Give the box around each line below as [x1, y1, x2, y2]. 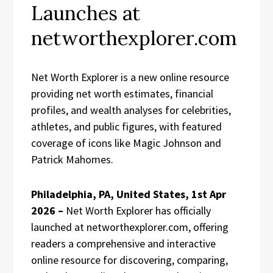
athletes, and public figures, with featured [31, 119, 222, 133]
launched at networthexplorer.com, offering [31, 220, 229, 234]
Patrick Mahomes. [31, 152, 113, 166]
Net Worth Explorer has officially [66, 204, 211, 218]
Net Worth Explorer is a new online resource [31, 70, 229, 84]
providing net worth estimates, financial [31, 87, 213, 101]
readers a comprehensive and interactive [31, 236, 216, 250]
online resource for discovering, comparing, [31, 253, 228, 267]
